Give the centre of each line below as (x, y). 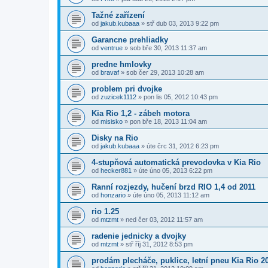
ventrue (112, 48)
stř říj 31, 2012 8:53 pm (159, 244)
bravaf (110, 72)
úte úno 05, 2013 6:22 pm (176, 170)
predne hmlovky (121, 64)
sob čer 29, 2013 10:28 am (165, 72)
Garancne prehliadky (130, 39)
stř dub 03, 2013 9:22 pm (183, 23)
